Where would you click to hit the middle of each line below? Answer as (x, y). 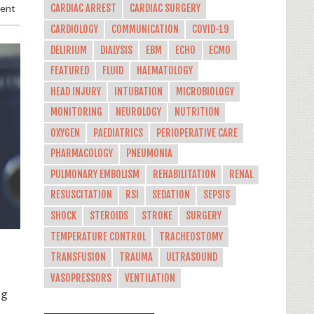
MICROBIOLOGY (205, 91)
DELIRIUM (68, 50)
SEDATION (171, 195)
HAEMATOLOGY (164, 71)
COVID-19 (210, 29)
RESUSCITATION (81, 195)
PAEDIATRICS (118, 133)
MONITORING (76, 112)
